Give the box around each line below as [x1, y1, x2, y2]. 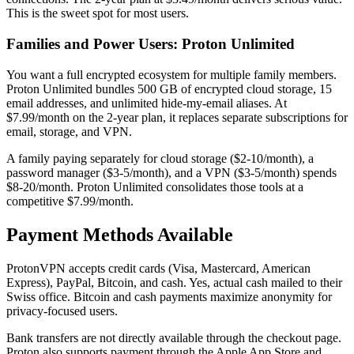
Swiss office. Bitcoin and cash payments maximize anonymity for [6, 289, 332, 303]
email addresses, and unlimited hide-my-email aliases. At [6, 96, 287, 110]
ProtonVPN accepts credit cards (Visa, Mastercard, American [6, 261, 311, 275]
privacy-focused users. [6, 303, 118, 318]
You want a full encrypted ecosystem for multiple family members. [6, 67, 337, 81]
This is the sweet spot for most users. [6, 6, 189, 21]
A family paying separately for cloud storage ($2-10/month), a [6, 151, 314, 165]
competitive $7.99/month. [6, 194, 134, 208]
